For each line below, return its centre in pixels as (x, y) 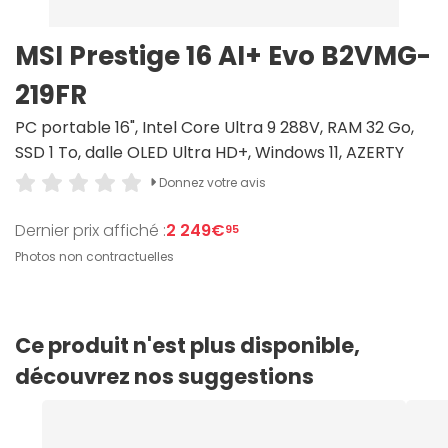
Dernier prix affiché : (90, 230)
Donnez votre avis (210, 182)
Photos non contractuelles (94, 256)
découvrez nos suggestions (164, 376)
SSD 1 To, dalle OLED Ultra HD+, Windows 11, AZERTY (209, 152)
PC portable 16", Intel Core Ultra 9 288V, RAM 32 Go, (214, 127)
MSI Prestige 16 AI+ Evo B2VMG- (223, 56)
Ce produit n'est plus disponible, (187, 345)
